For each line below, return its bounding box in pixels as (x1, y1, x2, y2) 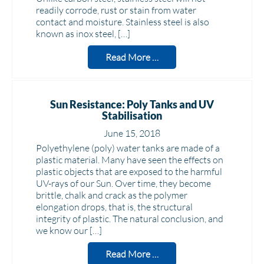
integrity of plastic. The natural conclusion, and (36, 213, 223, 225)
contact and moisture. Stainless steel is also (36, 16, 209, 28)
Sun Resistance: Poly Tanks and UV (50, 98, 214, 111)
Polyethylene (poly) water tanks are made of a (36, 142, 220, 154)
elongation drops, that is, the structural (36, 201, 193, 213)
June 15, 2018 (104, 127, 160, 139)
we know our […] (36, 225, 102, 236)
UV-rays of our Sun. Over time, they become (36, 177, 211, 189)
